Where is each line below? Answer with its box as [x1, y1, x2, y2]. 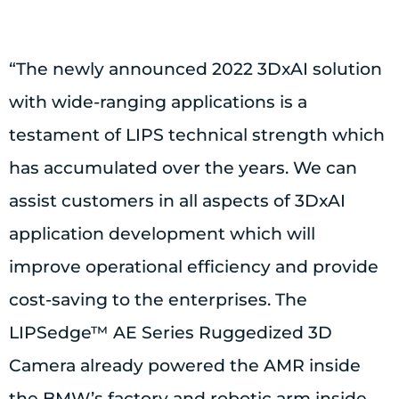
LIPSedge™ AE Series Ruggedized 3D [9, 322, 332, 344]
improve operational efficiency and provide [9, 256, 379, 278]
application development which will [9, 224, 315, 245]
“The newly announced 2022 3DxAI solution [9, 59, 382, 80]
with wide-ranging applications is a [9, 92, 307, 113]
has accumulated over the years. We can [9, 158, 357, 179]
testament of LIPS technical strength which [9, 125, 385, 146]
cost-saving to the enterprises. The [9, 289, 307, 311]
